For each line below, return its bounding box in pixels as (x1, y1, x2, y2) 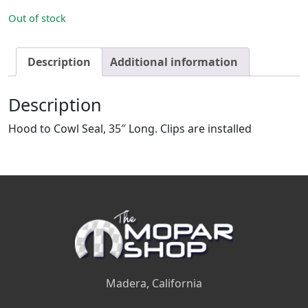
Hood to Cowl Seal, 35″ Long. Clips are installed (8, 120, 252, 136)
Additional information (110, 54, 238, 69)
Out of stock (8, 11, 66, 25)
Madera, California (106, 275, 202, 291)
